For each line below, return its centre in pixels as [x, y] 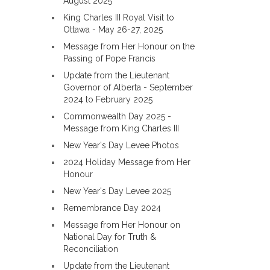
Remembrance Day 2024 [112, 208]
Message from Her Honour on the [129, 46]
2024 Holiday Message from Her [127, 162]
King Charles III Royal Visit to [119, 17]
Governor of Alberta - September [128, 87]
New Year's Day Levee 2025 [117, 191]
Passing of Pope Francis [109, 58]
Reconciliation [91, 249]
